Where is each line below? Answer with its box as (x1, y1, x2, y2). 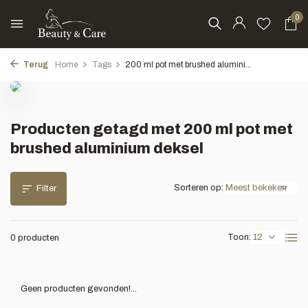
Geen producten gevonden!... (21, 284, 137, 294)
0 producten (10, 233, 59, 243)
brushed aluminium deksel (10, 140, 203, 157)
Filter (36, 184, 56, 193)
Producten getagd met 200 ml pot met (10, 121, 293, 137)
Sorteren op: (174, 183, 223, 192)
